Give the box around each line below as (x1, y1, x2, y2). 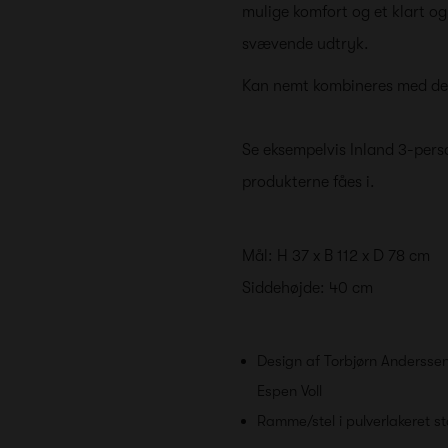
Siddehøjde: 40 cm (242, 279, 373, 298)
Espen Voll (257, 382, 322, 401)
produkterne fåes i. (242, 173, 375, 192)
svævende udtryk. (242, 35, 369, 54)
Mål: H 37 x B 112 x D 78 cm (242, 247, 430, 266)
